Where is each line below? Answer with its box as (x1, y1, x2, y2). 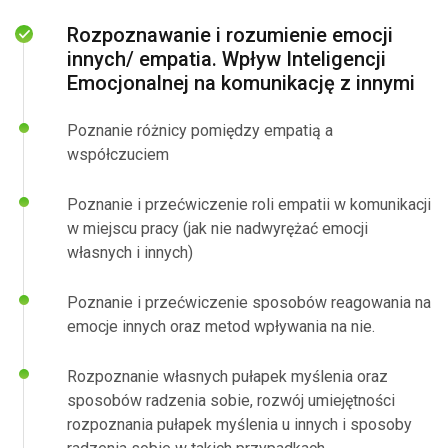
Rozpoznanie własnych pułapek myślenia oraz (67, 367, 388, 386)
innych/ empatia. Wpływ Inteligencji (67, 47, 386, 71)
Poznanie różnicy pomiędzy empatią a (67, 121, 333, 140)
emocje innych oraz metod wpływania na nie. (67, 317, 375, 336)
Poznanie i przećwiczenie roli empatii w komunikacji (67, 195, 431, 214)
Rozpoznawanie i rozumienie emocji (67, 23, 393, 47)
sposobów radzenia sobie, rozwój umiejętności (67, 391, 395, 410)
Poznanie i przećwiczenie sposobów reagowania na (67, 293, 431, 312)
